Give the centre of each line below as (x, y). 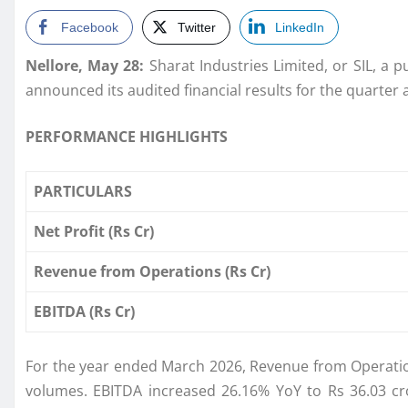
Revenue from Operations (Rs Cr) (152, 272)
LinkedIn (300, 28)
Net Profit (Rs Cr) (94, 232)
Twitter (197, 28)
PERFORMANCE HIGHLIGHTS (127, 137)
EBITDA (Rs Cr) (84, 312)
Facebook (90, 28)
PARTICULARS (83, 192)
